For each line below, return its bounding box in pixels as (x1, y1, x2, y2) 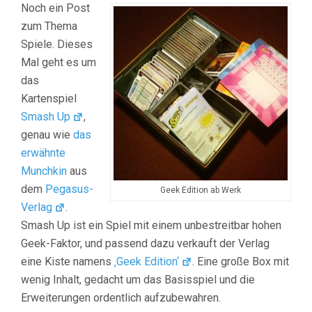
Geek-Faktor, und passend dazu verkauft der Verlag (21, 237, 270, 250)
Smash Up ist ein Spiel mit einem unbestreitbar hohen (21, 219, 281, 232)
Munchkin (21, 164, 67, 178)
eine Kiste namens (21, 255, 114, 268)
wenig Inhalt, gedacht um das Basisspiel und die (21, 273, 255, 286)
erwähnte (21, 146, 65, 159)
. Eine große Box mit (192, 255, 290, 268)
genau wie (21, 128, 73, 141)
